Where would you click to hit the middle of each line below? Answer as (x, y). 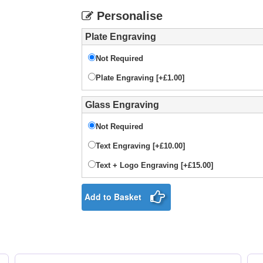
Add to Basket (113, 197)
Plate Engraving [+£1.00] (140, 78)
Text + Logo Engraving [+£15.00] (154, 165)
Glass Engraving (122, 105)
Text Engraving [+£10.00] (140, 146)
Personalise (128, 16)
